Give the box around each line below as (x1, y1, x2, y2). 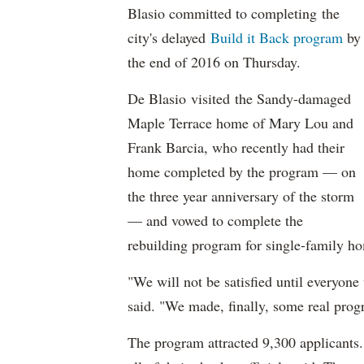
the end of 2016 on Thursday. (128, 52, 301, 71)
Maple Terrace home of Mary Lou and (128, 113, 353, 132)
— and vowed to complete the (128, 210, 303, 230)
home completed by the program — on (128, 162, 356, 181)
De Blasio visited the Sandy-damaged (128, 89, 351, 108)
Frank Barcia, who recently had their (128, 137, 344, 157)
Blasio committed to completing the (128, 3, 340, 23)
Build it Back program (210, 28, 343, 47)
